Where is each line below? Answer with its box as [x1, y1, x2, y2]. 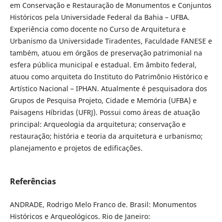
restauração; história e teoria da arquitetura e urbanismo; [9, 131, 203, 141]
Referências [9, 176, 56, 187]
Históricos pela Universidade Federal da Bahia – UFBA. [9, 12, 190, 22]
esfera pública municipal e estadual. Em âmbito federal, [9, 60, 197, 70]
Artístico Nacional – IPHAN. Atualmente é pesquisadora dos [9, 84, 207, 94]
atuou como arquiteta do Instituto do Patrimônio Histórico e [9, 72, 208, 82]
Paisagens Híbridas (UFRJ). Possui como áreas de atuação [9, 108, 200, 117]
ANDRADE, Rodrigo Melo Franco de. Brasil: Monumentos [9, 200, 197, 210]
